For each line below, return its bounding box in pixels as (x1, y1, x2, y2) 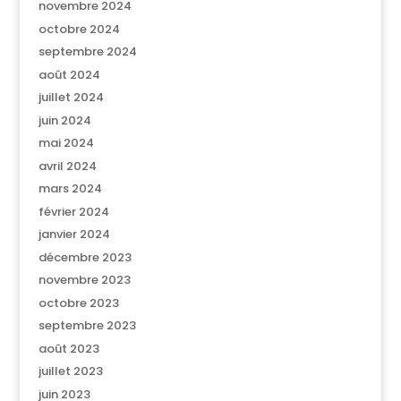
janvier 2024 (38, 226, 110, 243)
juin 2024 (38, 111, 91, 129)
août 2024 (38, 65, 100, 83)
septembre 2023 (38, 317, 136, 334)
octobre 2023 (38, 294, 119, 311)
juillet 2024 (38, 89, 104, 106)
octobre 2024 (38, 20, 120, 38)
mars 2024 (38, 180, 102, 197)
